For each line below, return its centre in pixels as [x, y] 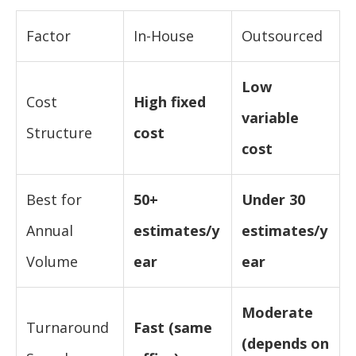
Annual [50, 230]
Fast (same [173, 327]
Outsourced [282, 35]
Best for [54, 199]
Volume [52, 261]
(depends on [285, 343]
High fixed [170, 101]
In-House [164, 35]
